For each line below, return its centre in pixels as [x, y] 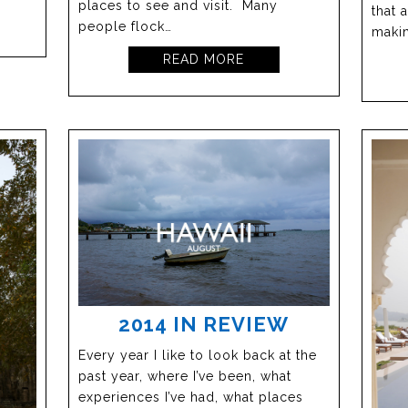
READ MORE [204, 59]
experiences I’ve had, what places [191, 398]
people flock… [126, 26]
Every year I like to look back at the [198, 356]
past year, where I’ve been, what [185, 377]
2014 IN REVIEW [204, 325]
